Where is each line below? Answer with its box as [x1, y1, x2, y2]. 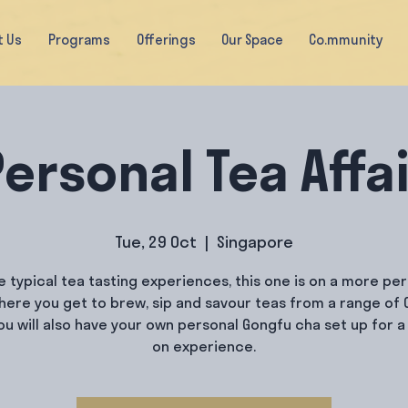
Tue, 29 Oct [115, 235, 197, 252]
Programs [47, 35, 110, 48]
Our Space [221, 35, 283, 48]
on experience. [152, 341, 256, 355]
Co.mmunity [309, 35, 383, 48]
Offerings [136, 35, 196, 48]
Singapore [217, 235, 293, 252]
